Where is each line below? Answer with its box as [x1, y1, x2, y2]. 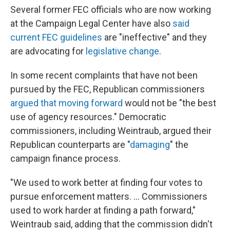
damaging [130, 139, 170, 150]
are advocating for [10, 46, 86, 56]
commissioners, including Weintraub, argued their [10, 125, 212, 136]
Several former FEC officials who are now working [10, 4, 211, 15]
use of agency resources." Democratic [10, 111, 166, 122]
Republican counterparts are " [10, 139, 130, 150]
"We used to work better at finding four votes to [10, 177, 202, 188]
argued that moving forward [10, 98, 123, 108]
